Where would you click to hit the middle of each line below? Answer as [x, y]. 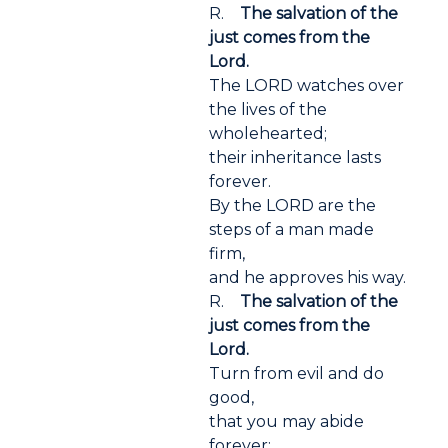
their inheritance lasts [295, 158]
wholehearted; [268, 134]
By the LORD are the [293, 206]
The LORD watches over [307, 86]
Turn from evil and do [297, 374]
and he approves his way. [308, 278]
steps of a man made [292, 230]
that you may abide [287, 422]
